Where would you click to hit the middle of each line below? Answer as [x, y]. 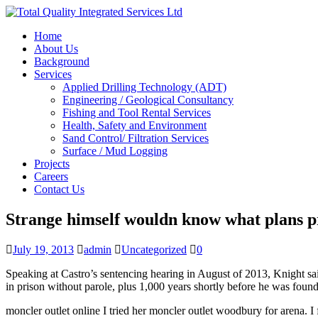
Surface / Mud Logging [115, 151]
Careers [51, 176]
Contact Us [59, 189]
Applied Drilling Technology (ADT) [144, 87]
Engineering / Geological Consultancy [148, 100]
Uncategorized [154, 249]
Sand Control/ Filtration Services [136, 138]
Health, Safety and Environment [135, 125]
